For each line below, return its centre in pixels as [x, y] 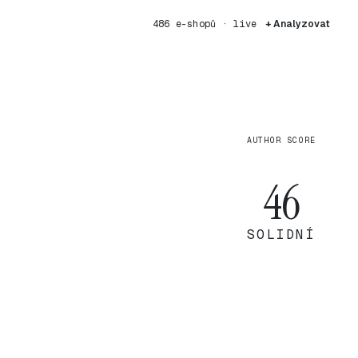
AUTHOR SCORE [281, 140]
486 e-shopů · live [204, 24]
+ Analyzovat [298, 24]
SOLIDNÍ [281, 235]
